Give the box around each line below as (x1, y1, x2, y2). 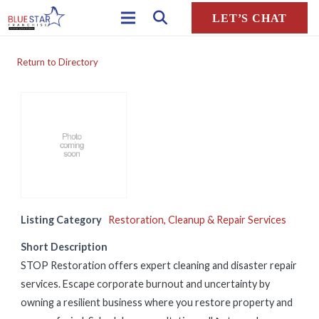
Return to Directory (17, 56, 98, 68)
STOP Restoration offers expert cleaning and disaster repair (21, 259, 297, 271)
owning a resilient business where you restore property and (21, 296, 293, 308)
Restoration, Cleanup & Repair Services (108, 214, 286, 226)
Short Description (21, 241, 108, 253)
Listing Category (21, 214, 102, 226)
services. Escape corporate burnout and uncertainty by (21, 278, 270, 290)
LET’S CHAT (212, 11, 288, 24)
